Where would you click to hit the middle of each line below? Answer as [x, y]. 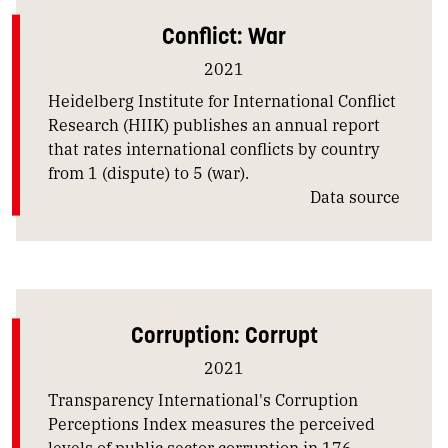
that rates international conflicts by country [214, 148]
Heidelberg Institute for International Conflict [222, 100]
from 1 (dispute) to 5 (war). [148, 172]
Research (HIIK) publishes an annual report [214, 124]
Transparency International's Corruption [203, 399]
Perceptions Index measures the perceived [211, 423]
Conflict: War [224, 35]
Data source [355, 196]
